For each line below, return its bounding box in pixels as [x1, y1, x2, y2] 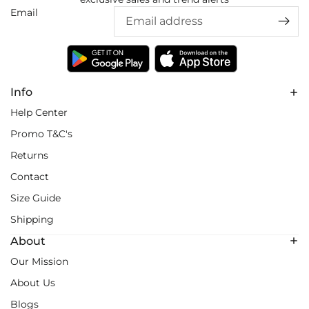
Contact [10, 170, 49, 183]
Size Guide [10, 192, 61, 205]
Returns [10, 149, 48, 162]
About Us [10, 276, 55, 289]
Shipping [10, 213, 54, 226]
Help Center [10, 106, 68, 119]
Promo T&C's [10, 128, 72, 141]
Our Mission [10, 255, 68, 268]
